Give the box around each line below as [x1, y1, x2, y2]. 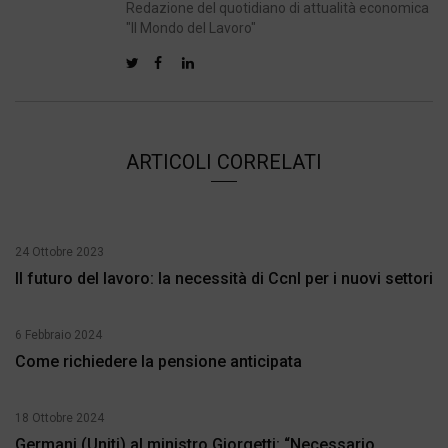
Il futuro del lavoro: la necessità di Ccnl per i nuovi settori [15, 269, 433, 289]
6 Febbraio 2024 [15, 328, 102, 343]
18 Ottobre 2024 [15, 411, 104, 426]
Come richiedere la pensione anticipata [15, 352, 302, 372]
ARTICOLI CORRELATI [126, 150, 322, 175]
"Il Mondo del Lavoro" [126, 20, 257, 37]
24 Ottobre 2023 [15, 245, 104, 260]
